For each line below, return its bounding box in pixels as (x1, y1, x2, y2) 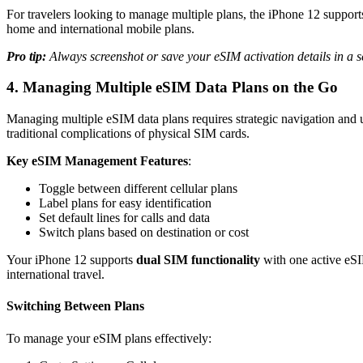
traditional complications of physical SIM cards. (6, 126, 250, 140)
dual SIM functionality (136, 253, 260, 267)
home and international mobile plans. (6, 21, 194, 36)
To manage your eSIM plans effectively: (6, 331, 211, 345)
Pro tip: (6, 49, 46, 63)
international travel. (6, 267, 105, 281)
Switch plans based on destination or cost (39, 225, 249, 239)
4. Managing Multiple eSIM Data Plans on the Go (6, 79, 338, 96)
